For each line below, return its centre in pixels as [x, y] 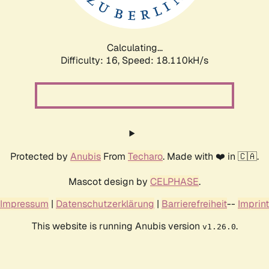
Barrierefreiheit [194, 204]
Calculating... [134, 47]
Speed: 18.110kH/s [165, 60]
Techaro [145, 156]
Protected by [40, 156]
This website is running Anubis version [117, 226]
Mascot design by [109, 181]
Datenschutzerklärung [105, 204]
